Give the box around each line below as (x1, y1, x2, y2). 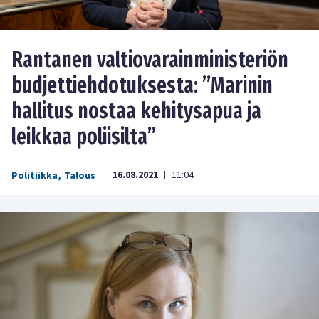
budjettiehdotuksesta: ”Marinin (11, 72, 273, 98)
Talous (64, 168, 95, 183)
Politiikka (11, 168, 58, 183)
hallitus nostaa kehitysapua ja (11, 98, 261, 124)
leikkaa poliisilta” (11, 123, 156, 150)
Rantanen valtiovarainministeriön (11, 46, 288, 73)
